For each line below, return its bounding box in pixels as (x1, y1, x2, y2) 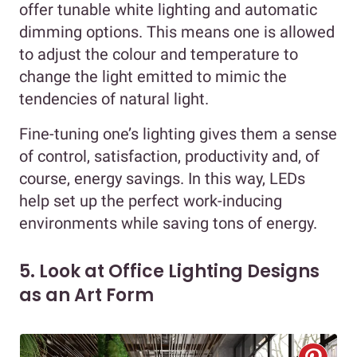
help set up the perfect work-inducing (19, 191, 282, 211)
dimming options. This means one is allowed (19, 22, 335, 42)
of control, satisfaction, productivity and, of (19, 147, 320, 167)
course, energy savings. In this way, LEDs (19, 169, 305, 189)
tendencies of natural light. (19, 89, 213, 109)
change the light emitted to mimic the (19, 67, 287, 87)
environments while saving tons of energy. (19, 214, 317, 233)
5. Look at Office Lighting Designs (19, 259, 320, 284)
